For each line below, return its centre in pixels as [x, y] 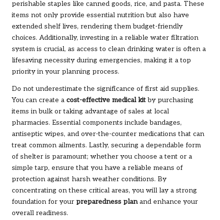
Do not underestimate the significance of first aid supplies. [106, 89]
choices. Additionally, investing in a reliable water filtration [105, 38]
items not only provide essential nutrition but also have [100, 15]
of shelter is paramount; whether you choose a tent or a [102, 156]
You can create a [39, 100]
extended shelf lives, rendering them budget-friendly [97, 26]
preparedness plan [107, 202]
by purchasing [170, 100]
